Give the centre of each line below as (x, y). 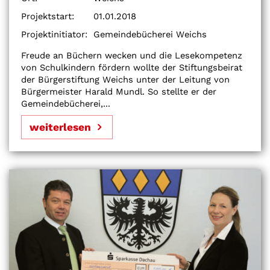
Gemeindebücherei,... (66, 103)
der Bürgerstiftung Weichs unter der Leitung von (125, 79)
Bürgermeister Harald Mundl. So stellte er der (119, 91)
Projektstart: (48, 16)
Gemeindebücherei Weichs (150, 34)
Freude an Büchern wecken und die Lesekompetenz (132, 55)
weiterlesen (60, 127)
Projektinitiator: (54, 34)
